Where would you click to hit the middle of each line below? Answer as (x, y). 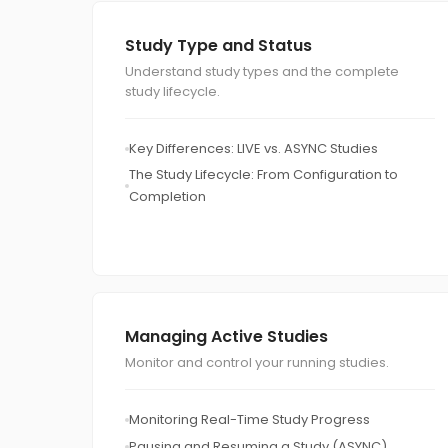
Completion (167, 196)
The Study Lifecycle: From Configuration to (263, 174)
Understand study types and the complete (262, 71)
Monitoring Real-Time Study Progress (249, 419)
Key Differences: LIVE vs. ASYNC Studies (253, 148)
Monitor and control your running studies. (257, 362)
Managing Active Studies (226, 336)
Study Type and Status (218, 45)
